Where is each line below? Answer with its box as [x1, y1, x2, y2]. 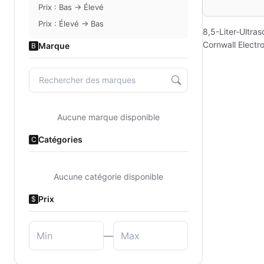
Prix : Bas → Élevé [38, 2, 104, 12]
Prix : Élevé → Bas [38, 19, 104, 28]
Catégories [38, 134, 82, 144]
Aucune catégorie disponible [54, 171, 163, 181]
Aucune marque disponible [57, 112, 160, 122]
